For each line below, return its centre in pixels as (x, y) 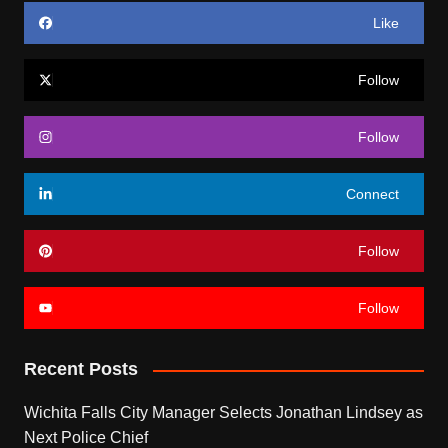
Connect (373, 194)
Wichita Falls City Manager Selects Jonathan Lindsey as (223, 413)
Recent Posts (80, 369)
